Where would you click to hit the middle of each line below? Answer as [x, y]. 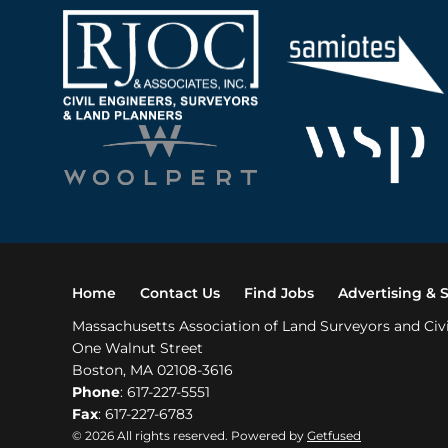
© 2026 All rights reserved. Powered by [189, 436]
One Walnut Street [137, 348]
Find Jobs [279, 293]
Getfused [334, 436]
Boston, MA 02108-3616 [152, 370]
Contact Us [180, 293]
